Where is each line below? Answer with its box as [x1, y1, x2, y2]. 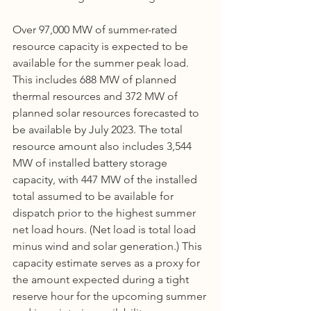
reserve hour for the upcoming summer [12, 289, 209, 303]
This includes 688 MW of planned [12, 72, 179, 86]
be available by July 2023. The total [12, 122, 185, 136]
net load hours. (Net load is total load [12, 222, 199, 236]
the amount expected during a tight [12, 272, 192, 286]
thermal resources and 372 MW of [12, 89, 180, 103]
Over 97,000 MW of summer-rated [12, 22, 180, 36]
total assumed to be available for [12, 189, 176, 203]
